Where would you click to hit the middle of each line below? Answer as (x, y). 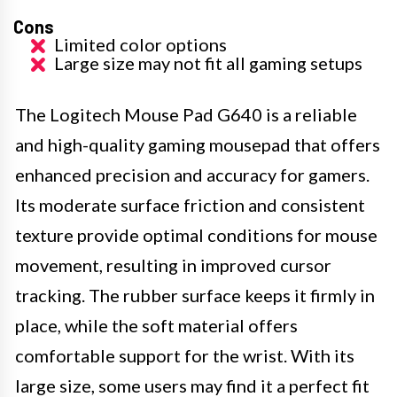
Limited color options (140, 44)
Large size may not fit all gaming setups (208, 63)
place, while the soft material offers (156, 325)
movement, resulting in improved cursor (173, 265)
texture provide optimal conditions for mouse (196, 235)
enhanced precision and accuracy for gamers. (192, 175)
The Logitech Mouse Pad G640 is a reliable (186, 114)
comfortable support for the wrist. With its (185, 355)
